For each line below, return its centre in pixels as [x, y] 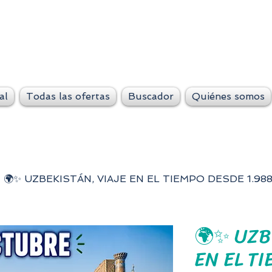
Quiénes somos [228, 97]
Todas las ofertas [68, 97]
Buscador [151, 97]
